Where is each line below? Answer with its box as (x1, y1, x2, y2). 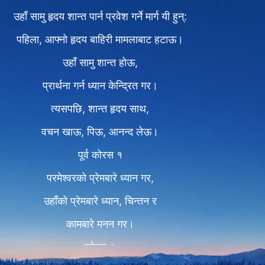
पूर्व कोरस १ (77, 148, 122, 161)
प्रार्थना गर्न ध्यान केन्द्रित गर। (42, 79, 158, 92)
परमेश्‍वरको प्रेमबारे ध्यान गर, (46, 172, 154, 184)
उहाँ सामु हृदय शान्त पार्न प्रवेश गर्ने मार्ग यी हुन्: (13, 10, 187, 22)
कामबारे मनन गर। (66, 218, 134, 230)
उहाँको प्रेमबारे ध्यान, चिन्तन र (43, 195, 157, 207)
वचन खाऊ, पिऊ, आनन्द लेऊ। (41, 125, 159, 138)
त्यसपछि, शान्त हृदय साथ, (51, 102, 149, 115)
